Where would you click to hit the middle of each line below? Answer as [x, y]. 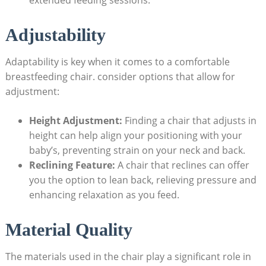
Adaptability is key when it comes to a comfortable [117, 62]
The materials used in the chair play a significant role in [128, 257]
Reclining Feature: [72, 165]
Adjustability [55, 35]
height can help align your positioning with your [135, 135]
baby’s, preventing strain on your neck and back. [137, 150]
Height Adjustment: [75, 121]
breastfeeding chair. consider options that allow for [120, 77]
